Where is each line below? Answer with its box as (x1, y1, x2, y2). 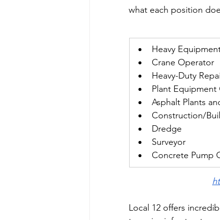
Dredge (152, 123, 182, 134)
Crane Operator (152, 57, 214, 68)
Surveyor (152, 137, 186, 147)
